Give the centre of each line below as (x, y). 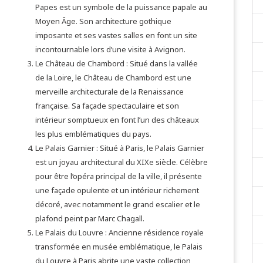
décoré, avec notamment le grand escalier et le (118, 204)
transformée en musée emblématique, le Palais (119, 247)
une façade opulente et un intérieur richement (117, 190)
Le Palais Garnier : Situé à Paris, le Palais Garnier (120, 148)
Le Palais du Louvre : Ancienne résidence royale (119, 232)
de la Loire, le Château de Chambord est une (113, 77)
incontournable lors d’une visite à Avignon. (110, 49)
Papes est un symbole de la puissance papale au (121, 7)
